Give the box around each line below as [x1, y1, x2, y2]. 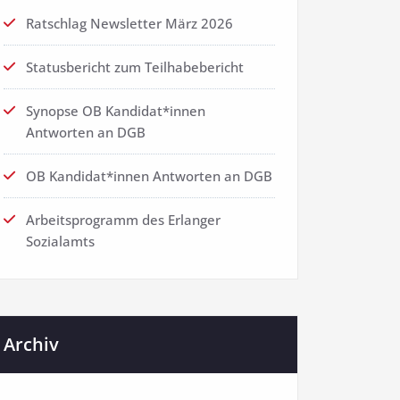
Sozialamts [26, 232, 95, 251]
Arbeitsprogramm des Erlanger [26, 211, 221, 229]
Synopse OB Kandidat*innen [26, 102, 205, 121]
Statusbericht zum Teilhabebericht [26, 58, 244, 77]
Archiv [4, 332, 59, 357]
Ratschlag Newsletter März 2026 [26, 14, 233, 33]
